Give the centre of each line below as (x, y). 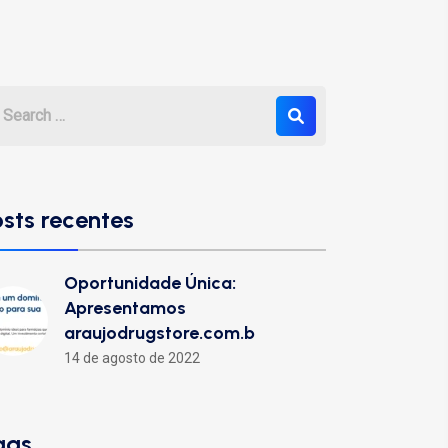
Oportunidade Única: (150, 283)
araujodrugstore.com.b (159, 333)
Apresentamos (125, 308)
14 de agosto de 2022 (132, 358)
